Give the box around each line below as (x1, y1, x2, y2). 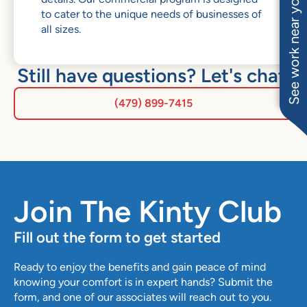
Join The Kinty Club (14, 193, 282, 229)
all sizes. (41, 22, 81, 36)
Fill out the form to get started (14, 228, 221, 246)
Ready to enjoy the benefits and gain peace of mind (14, 260, 266, 273)
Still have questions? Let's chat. (16, 64, 291, 86)
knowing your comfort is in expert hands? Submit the (14, 275, 273, 288)
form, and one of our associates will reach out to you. (14, 290, 271, 304)
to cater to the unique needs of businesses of (41, 7, 262, 21)
